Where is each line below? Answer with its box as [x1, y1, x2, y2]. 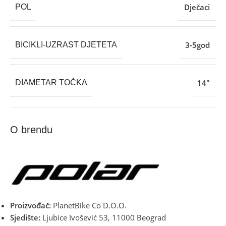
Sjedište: [10, 212, 40, 222]
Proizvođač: [10, 200, 51, 210]
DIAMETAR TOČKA [15, 78, 87, 87]
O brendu [10, 124, 52, 135]
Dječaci [184, 2, 210, 12]
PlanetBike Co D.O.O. [51, 200, 127, 210]
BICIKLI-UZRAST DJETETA [15, 40, 117, 49]
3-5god [185, 39, 210, 50]
